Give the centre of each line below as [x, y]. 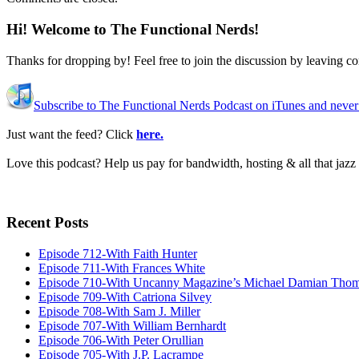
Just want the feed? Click [71, 134]
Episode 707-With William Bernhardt [132, 326]
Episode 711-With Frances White [122, 268]
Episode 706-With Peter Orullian [121, 341]
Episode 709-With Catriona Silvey [125, 297]
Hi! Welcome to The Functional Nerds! [133, 29]
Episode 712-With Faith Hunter [118, 254]
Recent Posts [49, 223]
